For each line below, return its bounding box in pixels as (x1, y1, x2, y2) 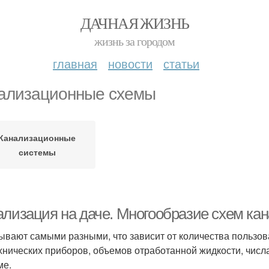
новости (108, 55, 153, 72)
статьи (163, 55, 199, 72)
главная (53, 55, 97, 72)
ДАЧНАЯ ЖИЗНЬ (80, 13, 189, 33)
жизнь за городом (94, 33, 175, 49)
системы (18, 146, 56, 158)
